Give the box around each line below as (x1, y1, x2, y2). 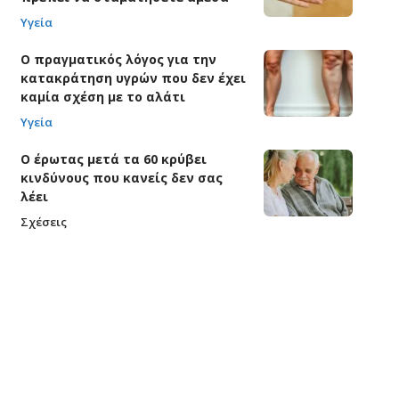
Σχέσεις (20, 214, 67, 231)
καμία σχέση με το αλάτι (20, 88, 185, 106)
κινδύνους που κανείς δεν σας (20, 169, 223, 187)
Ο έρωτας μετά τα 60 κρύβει (20, 151, 207, 168)
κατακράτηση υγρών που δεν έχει (20, 69, 246, 87)
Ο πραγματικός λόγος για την (20, 51, 216, 69)
